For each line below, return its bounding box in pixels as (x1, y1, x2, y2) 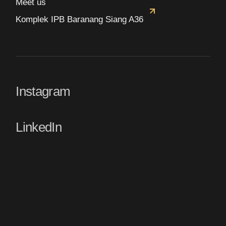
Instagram (16, 84, 71, 99)
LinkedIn (16, 120, 62, 135)
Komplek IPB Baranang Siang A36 (16, 15, 144, 24)
